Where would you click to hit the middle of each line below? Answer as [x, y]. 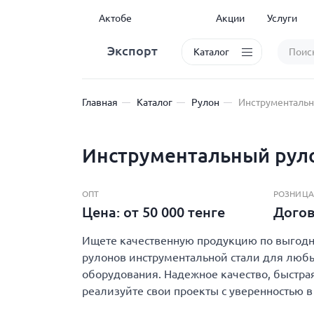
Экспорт [132, 50]
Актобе [115, 18]
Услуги [282, 18]
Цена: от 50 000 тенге [155, 212]
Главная [100, 102]
